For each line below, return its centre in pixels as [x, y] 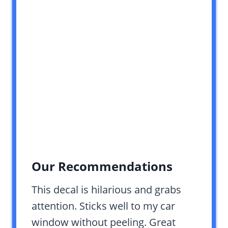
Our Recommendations [102, 166]
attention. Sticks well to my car [103, 206]
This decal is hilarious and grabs [106, 189]
